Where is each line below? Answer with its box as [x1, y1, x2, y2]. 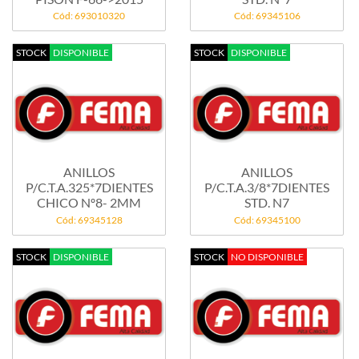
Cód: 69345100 [233, 213, 301, 226]
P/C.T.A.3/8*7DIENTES [204, 179, 329, 196]
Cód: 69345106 [233, 10, 301, 22]
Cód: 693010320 [53, 10, 125, 22]
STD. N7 [272, 195, 289, 211]
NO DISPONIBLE [231, 250, 304, 263]
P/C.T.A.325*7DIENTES [25, 179, 153, 196]
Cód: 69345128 [55, 213, 123, 226]
